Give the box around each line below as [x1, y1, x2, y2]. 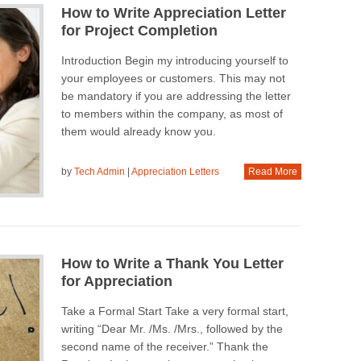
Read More [247, 166, 297, 178]
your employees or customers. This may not [60, 72, 285, 85]
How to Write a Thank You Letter [60, 255, 284, 272]
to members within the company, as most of [60, 107, 283, 121]
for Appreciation [60, 273, 172, 289]
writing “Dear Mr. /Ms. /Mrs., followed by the [60, 322, 283, 335]
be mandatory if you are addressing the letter [60, 89, 291, 103]
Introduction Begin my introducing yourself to [60, 54, 288, 68]
